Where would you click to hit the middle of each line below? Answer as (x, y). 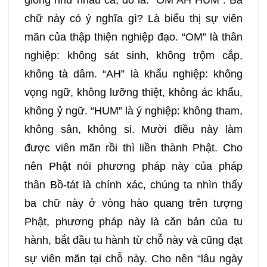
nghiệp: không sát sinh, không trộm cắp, (133, 55)
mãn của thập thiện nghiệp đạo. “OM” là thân (133, 37)
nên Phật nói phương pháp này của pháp (133, 166)
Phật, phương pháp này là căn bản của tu (133, 221)
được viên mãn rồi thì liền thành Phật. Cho (133, 148)
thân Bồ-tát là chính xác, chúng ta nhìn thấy (133, 184)
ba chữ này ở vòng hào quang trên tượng (133, 203)
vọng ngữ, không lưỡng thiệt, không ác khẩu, (133, 92)
